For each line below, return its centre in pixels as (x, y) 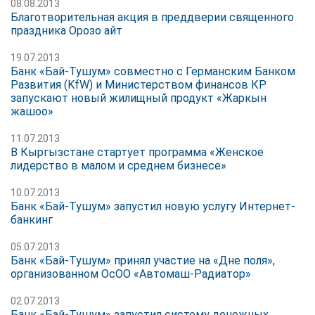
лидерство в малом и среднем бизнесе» (118, 165)
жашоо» (32, 111)
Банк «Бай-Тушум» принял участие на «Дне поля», (143, 260)
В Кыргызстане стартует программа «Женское (137, 152)
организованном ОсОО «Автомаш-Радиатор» (131, 274)
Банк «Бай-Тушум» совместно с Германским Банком (153, 71)
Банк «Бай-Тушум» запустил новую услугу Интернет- (153, 206)
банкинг (32, 219)
